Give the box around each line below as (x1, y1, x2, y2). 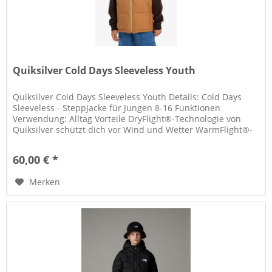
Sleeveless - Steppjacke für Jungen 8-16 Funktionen (13, 102, 221, 114)
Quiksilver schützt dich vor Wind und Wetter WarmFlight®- (13, 124, 253, 136)
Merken (29, 176, 61, 188)
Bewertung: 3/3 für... (13, 135, 97, 147)
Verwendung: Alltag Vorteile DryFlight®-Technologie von (13, 113, 242, 125)
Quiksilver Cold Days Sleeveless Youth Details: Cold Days (13, 91, 242, 103)
